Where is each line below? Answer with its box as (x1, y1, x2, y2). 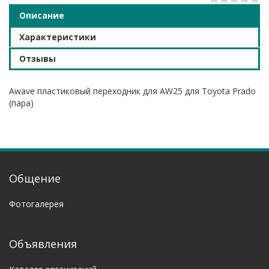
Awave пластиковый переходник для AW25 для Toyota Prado (9, 85, 256, 97)
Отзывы (19, 52, 56, 64)
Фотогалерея (9, 198, 64, 210)
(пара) (9, 97, 34, 109)
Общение (9, 171, 61, 186)
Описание (19, 9, 64, 21)
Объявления (9, 236, 77, 251)
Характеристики (19, 31, 96, 43)
